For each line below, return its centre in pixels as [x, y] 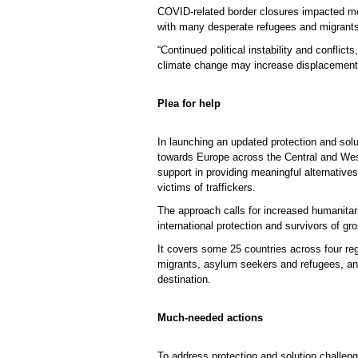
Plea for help [189, 103]
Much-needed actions [210, 318]
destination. [184, 279]
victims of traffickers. [207, 187]
